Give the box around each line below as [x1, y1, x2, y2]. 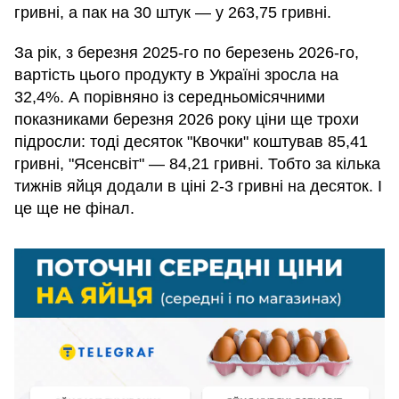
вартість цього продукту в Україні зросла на [14, 66, 338, 84]
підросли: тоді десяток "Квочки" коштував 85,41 [14, 133, 368, 151]
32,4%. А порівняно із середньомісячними [14, 88, 325, 106]
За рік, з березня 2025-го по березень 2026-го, [14, 44, 359, 61]
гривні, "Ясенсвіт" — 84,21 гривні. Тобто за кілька [14, 155, 380, 173]
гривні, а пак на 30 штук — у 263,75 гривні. [14, 4, 331, 21]
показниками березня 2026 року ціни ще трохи [14, 110, 359, 128]
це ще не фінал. [14, 199, 134, 217]
